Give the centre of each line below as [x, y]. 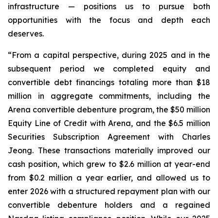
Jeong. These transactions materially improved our [109, 150]
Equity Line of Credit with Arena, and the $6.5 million [109, 123]
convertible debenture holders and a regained [109, 205]
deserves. [26, 33]
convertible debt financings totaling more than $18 [109, 82]
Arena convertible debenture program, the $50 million [109, 109]
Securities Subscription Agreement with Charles [109, 136]
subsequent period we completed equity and [109, 68]
